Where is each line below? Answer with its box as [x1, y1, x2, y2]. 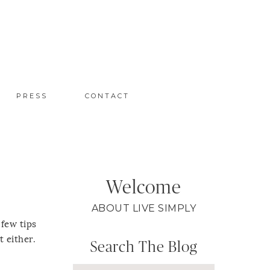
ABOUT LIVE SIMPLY [91, 202, 196, 214]
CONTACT [84, 91, 130, 100]
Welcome [106, 178, 181, 197]
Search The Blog [90, 240, 198, 256]
